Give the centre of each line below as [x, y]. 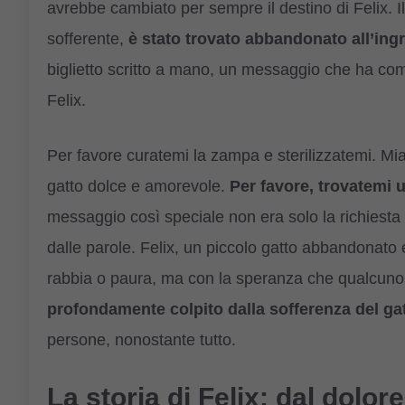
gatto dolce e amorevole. [138, 186]
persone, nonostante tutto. [141, 339]
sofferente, [88, 38]
